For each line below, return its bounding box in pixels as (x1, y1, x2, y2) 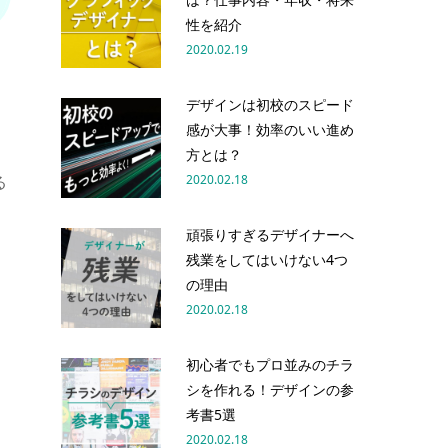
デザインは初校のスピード (186, 94, 354, 114)
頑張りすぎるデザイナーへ (186, 224, 354, 244)
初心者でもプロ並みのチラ (186, 354, 354, 374)
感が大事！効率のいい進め (186, 119, 354, 139)
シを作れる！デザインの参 (186, 379, 354, 399)
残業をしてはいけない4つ (186, 249, 348, 269)
